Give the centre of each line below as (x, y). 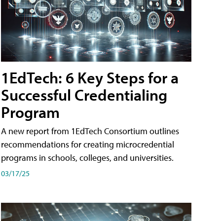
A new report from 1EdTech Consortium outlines (90, 131)
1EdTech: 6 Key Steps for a (90, 78)
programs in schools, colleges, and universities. (87, 158)
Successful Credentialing (84, 95)
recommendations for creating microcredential (88, 145)
